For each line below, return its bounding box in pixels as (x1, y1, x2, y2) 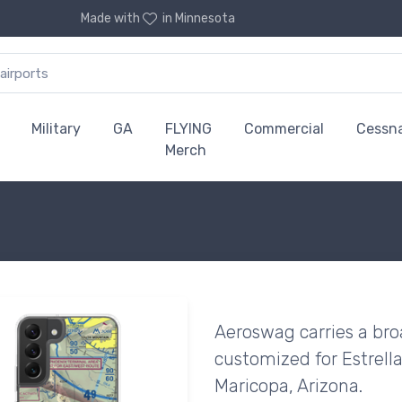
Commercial (244, 120, 324, 137)
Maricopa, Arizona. (214, 375, 363, 397)
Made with (80, 11, 143, 26)
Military (31, 120, 81, 137)
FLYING (165, 120, 212, 137)
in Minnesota (162, 11, 235, 26)
